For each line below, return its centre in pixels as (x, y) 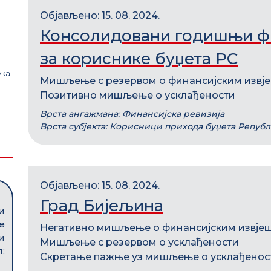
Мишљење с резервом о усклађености (139, 242)
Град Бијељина (102, 206)
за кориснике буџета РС (139, 59)
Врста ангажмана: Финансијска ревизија (132, 114)
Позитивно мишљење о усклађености (138, 95)
